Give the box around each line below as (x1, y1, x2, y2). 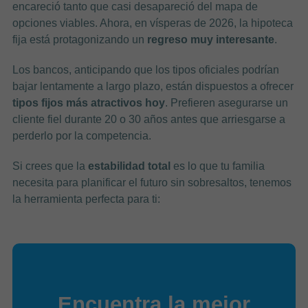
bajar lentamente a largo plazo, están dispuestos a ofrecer (12, 80, 294, 92)
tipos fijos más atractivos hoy (12, 96, 165, 109)
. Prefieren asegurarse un (164, 96, 288, 109)
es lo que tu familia (170, 159, 265, 172)
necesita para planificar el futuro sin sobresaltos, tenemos (12, 176, 291, 188)
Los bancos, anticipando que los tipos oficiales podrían (12, 63, 279, 76)
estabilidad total (87, 159, 170, 172)
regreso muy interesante (146, 33, 274, 45)
